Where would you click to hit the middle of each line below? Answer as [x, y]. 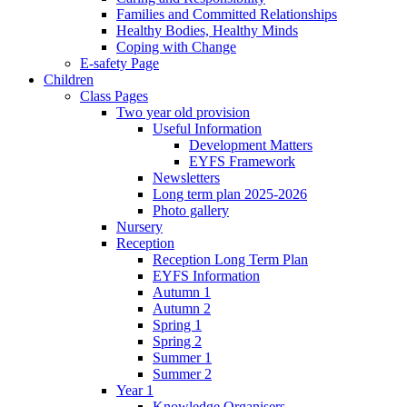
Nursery [139, 226]
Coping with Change [176, 46]
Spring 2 [177, 341]
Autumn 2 [182, 308]
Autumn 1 [182, 292]
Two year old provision [183, 112]
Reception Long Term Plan [230, 259]
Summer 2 [182, 373]
